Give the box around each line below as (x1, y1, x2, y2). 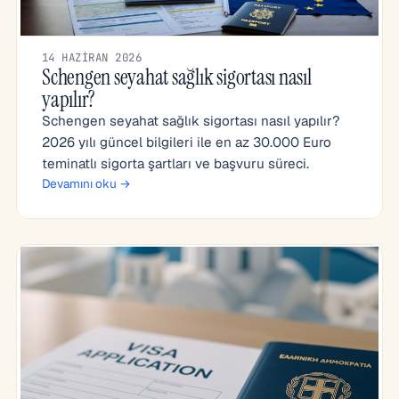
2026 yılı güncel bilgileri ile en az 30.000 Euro (42, 134, 331, 151)
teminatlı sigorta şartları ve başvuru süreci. (42, 155, 309, 172)
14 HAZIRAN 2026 (42, 50, 142, 65)
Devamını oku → (42, 175, 131, 191)
